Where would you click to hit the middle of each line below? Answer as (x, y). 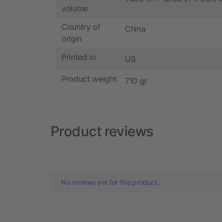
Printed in (79, 57)
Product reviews (102, 131)
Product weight (89, 79)
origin (72, 39)
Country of (81, 27)
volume (75, 9)
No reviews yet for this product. (110, 182)
